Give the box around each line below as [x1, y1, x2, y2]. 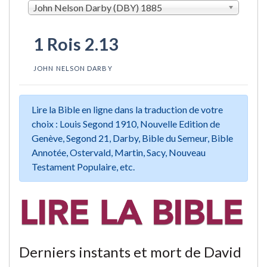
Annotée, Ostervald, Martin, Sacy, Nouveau [32, 146, 206, 158]
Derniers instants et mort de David [19, 243, 241, 260]
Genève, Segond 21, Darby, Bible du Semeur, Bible [32, 132, 233, 144]
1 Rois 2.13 [33, 33, 119, 54]
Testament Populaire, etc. [32, 160, 135, 172]
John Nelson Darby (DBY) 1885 [33, 1, 162, 13]
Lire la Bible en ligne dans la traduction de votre [32, 103, 223, 115]
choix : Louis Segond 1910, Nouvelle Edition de [32, 117, 220, 129]
